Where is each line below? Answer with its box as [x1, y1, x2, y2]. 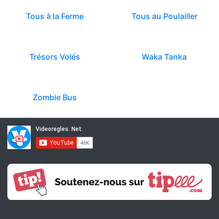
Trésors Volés [29, 52, 80, 62]
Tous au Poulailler [131, 11, 197, 21]
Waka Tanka [142, 52, 187, 62]
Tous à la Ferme [26, 11, 84, 21]
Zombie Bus [33, 92, 77, 102]
